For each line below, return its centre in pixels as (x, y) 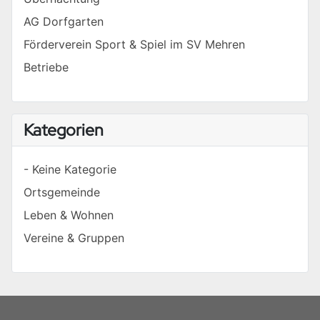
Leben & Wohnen (69, 215)
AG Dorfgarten (64, 22)
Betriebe (46, 67)
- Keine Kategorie (70, 170)
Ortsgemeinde (62, 192)
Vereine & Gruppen (74, 238)
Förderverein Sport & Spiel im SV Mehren (134, 45)
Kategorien (64, 130)
